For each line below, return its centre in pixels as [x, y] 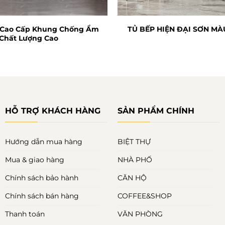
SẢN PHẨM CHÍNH [156, 110]
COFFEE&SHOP [144, 196]
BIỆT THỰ [134, 141]
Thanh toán [25, 214]
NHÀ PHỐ [135, 159]
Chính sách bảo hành [41, 178]
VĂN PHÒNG [140, 214]
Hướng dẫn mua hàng [43, 141]
